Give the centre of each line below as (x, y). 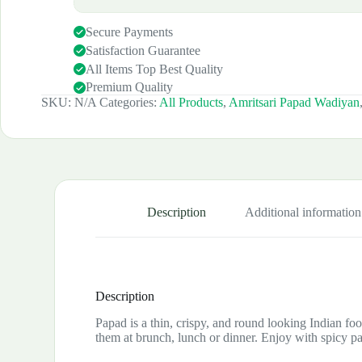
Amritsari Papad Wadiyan (294, 103)
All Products (191, 103)
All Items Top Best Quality (154, 69)
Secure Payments (129, 32)
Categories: (129, 103)
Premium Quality (129, 87)
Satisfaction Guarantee (143, 50)
